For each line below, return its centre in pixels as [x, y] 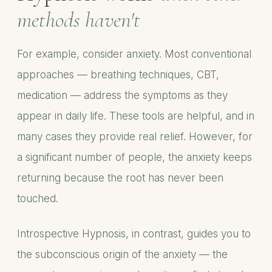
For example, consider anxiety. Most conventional [134, 54]
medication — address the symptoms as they [122, 95]
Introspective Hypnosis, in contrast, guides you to [134, 234]
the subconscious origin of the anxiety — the [122, 254]
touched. [38, 199]
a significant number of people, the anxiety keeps [134, 157]
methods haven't [79, 20]
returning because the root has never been [120, 178]
